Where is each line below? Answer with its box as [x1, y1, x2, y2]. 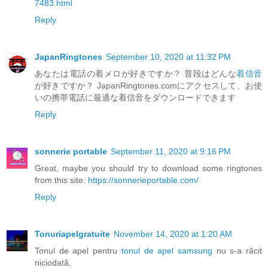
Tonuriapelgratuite [35, 229, 110, 239]
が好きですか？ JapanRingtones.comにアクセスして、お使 [35, 80, 262, 90]
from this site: [35, 175, 88, 185]
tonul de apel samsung [121, 245, 212, 255]
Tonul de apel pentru [35, 245, 121, 255]
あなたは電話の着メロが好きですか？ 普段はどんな [35, 68, 237, 78]
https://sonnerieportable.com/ [88, 175, 199, 185]
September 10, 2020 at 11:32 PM [106, 51, 231, 62]
